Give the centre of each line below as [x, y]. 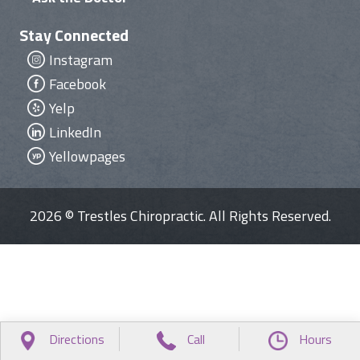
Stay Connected [74, 35]
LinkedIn [75, 132]
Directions [77, 339]
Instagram [81, 59]
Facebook [78, 84]
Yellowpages [87, 156]
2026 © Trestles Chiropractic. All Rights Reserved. [180, 215]
